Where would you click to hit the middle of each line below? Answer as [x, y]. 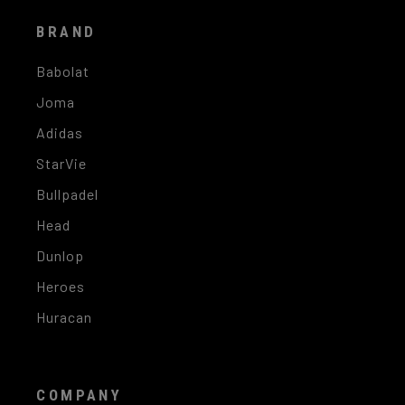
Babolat [63, 71]
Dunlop [61, 256]
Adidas [60, 133]
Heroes [61, 287]
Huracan [65, 317]
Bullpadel [67, 194]
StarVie [62, 164]
